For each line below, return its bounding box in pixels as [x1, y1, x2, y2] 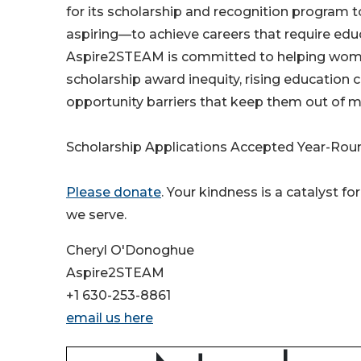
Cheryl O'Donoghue [66, 243, 194, 259]
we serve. [66, 207, 127, 223]
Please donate [66, 185, 161, 201]
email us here [66, 310, 153, 326]
